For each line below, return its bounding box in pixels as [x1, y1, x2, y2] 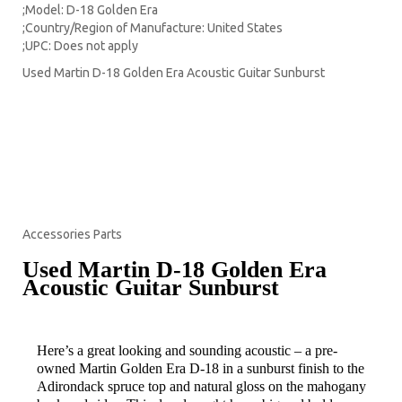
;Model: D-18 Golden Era [22, 3, 158, 17]
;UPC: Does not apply [22, 39, 138, 53]
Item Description [36, 319, 145, 337]
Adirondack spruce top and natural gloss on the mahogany [37, 379, 366, 394]
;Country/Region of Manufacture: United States [22, 21, 283, 35]
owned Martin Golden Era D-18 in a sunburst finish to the [37, 361, 364, 376]
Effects [22, 171, 68, 189]
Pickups [22, 198, 74, 216]
